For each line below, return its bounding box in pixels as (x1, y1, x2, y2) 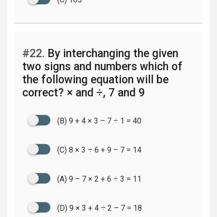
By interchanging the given (45, 47, 178, 60)
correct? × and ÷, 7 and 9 (22, 86, 145, 99)
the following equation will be (22, 73, 169, 86)
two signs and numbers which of (22, 60, 183, 73)
